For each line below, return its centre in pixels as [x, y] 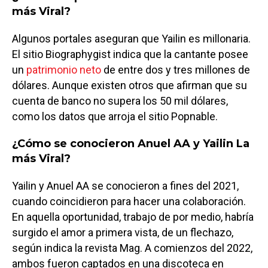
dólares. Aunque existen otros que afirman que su [130, 85]
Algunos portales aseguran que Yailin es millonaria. [131, 38]
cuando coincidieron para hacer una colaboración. [129, 201]
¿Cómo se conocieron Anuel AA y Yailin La [131, 143]
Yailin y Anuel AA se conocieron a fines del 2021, [125, 185]
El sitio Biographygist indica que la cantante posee [130, 54]
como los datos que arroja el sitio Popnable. [115, 116]
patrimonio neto [64, 69]
